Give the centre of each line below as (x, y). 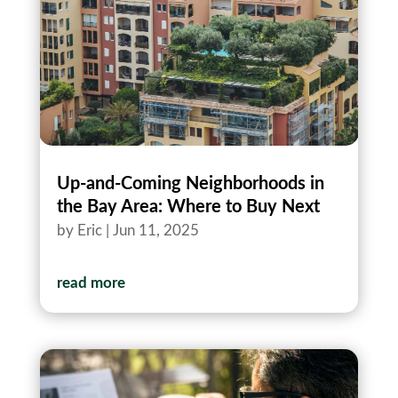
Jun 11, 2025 (155, 231)
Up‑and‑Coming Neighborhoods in (190, 184)
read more (91, 283)
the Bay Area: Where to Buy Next (188, 207)
